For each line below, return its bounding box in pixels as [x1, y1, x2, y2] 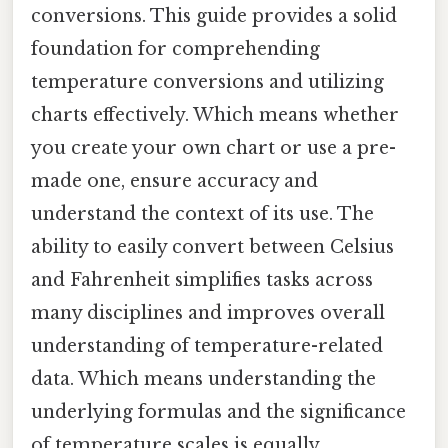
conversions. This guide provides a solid [31, 5, 397, 28]
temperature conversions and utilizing [31, 71, 384, 94]
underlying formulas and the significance [31, 401, 406, 424]
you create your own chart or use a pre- [31, 137, 396, 160]
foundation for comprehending [31, 38, 320, 61]
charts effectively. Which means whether [31, 104, 399, 127]
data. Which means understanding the [31, 368, 376, 391]
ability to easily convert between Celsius [31, 236, 394, 259]
